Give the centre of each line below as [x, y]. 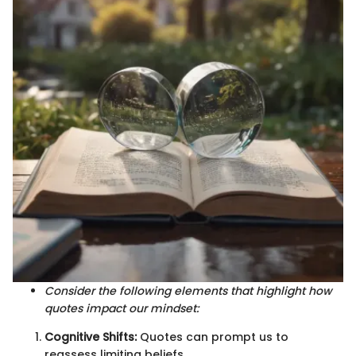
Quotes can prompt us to [213, 337]
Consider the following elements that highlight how [188, 290]
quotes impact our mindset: [122, 308]
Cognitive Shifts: [91, 337]
